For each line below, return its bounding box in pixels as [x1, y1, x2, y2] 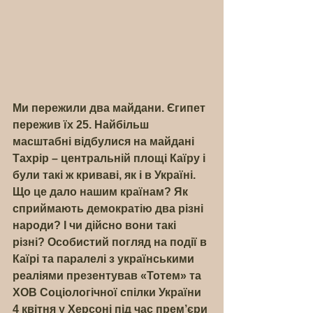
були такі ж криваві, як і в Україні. [13, 169, 198, 181]
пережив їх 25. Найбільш [13, 119, 152, 131]
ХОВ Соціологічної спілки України [13, 286, 204, 298]
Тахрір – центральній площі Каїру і [13, 152, 208, 164]
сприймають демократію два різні [13, 203, 206, 214]
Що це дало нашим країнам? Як [13, 186, 191, 198]
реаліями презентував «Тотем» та [13, 270, 204, 282]
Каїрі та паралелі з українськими [13, 253, 197, 265]
